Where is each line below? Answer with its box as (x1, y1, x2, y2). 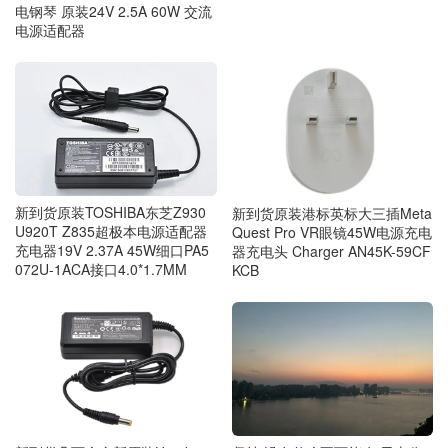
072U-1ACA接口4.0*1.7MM (15, 259, 187, 280)
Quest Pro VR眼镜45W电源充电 (231, 221, 432, 242)
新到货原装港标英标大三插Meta (231, 202, 432, 223)
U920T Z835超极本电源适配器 (15, 221, 207, 242)
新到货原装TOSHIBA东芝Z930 (15, 202, 206, 223)
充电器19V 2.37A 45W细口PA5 (15, 240, 209, 261)
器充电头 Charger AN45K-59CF (231, 240, 431, 261)
